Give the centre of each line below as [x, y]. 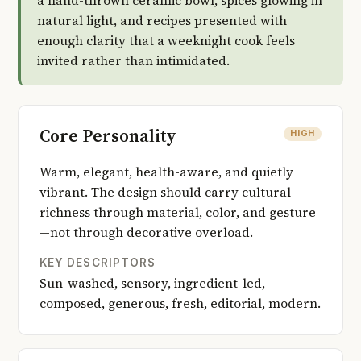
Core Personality [108, 136]
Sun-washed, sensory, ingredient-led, [152, 283]
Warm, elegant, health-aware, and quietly [166, 172]
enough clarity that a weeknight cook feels [166, 41]
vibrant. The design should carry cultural [165, 193]
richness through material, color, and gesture [178, 213]
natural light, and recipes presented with [162, 21]
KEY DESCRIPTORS [98, 262]
